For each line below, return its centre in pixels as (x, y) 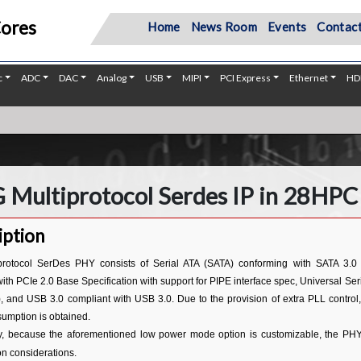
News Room (224, 27)
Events (287, 27)
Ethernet (309, 78)
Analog (112, 78)
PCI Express (246, 78)
